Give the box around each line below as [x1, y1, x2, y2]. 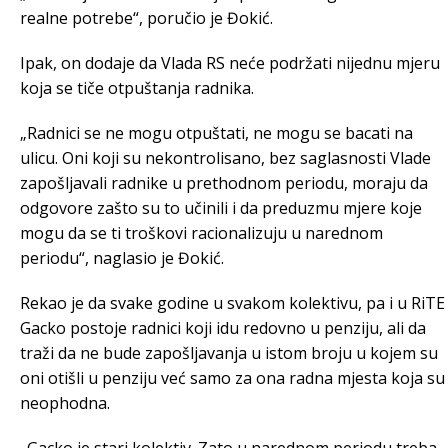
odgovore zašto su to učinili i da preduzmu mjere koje [20, 197, 422, 219]
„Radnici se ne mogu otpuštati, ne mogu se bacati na [20, 122, 413, 144]
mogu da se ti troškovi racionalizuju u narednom [20, 222, 383, 244]
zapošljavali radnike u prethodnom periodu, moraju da [20, 172, 428, 194]
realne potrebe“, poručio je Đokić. [20, 7, 273, 29]
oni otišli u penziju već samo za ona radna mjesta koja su [20, 367, 445, 389]
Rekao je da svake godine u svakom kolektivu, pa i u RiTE [20, 292, 445, 314]
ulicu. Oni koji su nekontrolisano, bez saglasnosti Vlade [20, 147, 431, 169]
